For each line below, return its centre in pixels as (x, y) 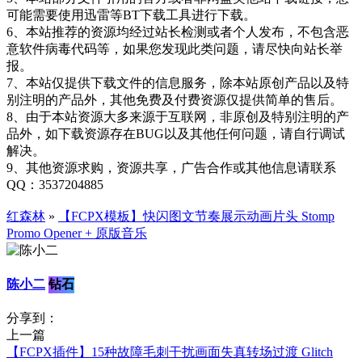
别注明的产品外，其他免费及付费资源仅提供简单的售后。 (175, 99)
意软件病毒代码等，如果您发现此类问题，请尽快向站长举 (175, 48)
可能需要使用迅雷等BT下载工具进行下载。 (131, 15)
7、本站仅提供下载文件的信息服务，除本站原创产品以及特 (178, 82)
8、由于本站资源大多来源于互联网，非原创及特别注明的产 (178, 116)
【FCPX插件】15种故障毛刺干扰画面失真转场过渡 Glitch (170, 352)
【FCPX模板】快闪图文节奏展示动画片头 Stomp (196, 216)
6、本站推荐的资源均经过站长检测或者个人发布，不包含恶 (178, 32)
